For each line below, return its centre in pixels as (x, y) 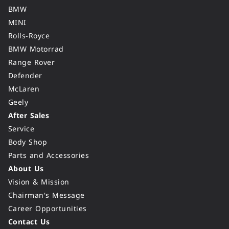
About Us (26, 169)
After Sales (29, 116)
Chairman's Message (47, 196)
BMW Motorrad (36, 49)
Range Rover (32, 63)
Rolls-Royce (29, 36)
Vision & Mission (39, 182)
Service (21, 129)
